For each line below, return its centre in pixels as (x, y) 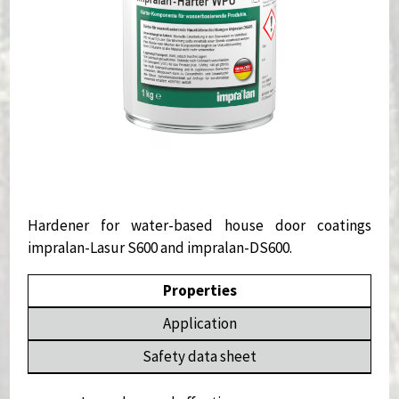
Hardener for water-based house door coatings (199, 225)
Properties (199, 290)
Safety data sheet (199, 356)
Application (199, 323)
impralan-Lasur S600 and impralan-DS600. (160, 247)
